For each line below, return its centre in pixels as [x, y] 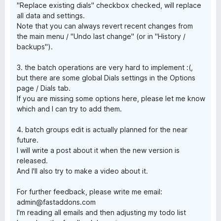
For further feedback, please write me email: [90, 192]
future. [28, 140]
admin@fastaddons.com [56, 202]
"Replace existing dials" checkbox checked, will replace [109, 5]
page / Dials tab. [44, 88]
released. [32, 161]
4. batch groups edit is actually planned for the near [102, 129]
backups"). [35, 47]
